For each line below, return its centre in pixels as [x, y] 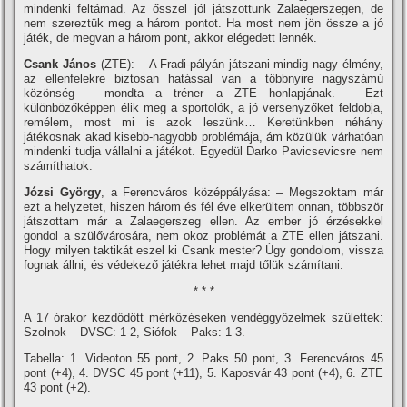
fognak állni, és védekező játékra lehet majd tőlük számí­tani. [184, 265]
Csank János [60, 65]
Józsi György [63, 193]
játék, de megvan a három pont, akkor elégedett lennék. [171, 38]
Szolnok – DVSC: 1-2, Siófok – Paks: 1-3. [135, 333]
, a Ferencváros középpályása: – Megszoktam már [242, 193]
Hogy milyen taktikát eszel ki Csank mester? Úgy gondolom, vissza [203, 251]
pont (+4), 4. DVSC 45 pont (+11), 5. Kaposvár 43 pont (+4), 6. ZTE [203, 373]
